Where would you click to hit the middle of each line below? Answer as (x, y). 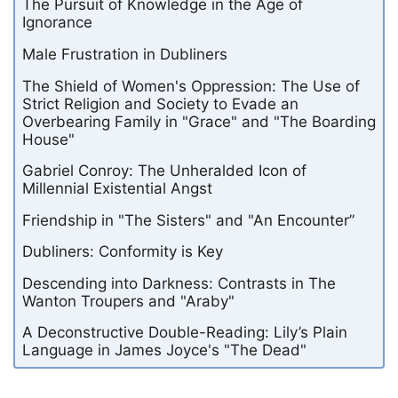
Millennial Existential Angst (117, 189)
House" (48, 139)
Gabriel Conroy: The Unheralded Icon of (164, 171)
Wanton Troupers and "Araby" (128, 301)
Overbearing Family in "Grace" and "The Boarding (199, 121)
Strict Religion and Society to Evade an (160, 103)
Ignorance (57, 23)
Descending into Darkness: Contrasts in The (179, 283)
